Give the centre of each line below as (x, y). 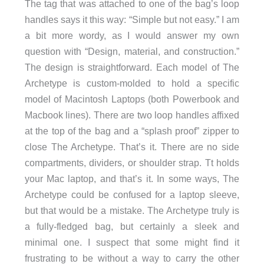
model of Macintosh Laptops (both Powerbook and (132, 99)
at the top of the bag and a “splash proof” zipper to (132, 131)
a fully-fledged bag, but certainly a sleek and (132, 226)
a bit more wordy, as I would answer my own (132, 35)
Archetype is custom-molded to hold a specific (132, 83)
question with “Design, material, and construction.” (132, 51)
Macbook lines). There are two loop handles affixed (132, 115)
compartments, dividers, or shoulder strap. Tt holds (132, 162)
